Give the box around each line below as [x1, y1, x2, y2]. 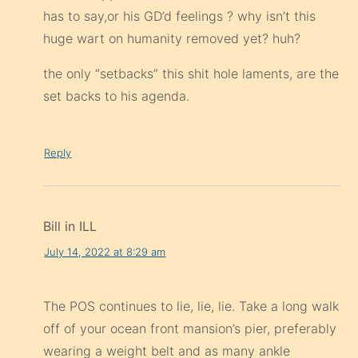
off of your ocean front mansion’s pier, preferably [43, 320, 337, 337]
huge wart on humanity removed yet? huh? [43, 30, 301, 47]
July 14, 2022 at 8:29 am [44, 245, 166, 258]
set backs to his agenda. [43, 88, 190, 105]
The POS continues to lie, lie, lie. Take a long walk [43, 298, 340, 315]
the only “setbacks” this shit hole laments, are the [43, 66, 340, 82]
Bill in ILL [43, 218, 97, 235]
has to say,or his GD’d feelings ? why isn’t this [43, 8, 316, 25]
